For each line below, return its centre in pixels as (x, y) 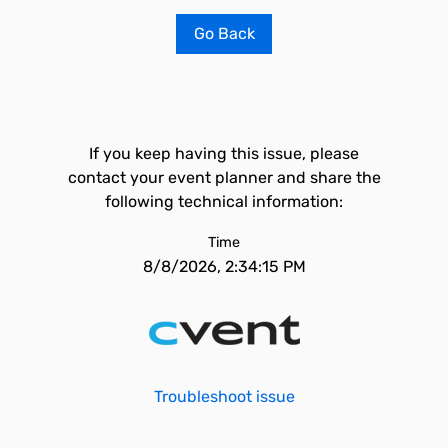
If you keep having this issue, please (224, 153)
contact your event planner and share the (224, 177)
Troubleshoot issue (224, 396)
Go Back (224, 33)
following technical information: (224, 201)
